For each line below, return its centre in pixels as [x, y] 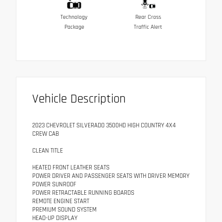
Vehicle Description [79, 99]
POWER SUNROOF [54, 185]
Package [74, 27]
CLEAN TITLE [48, 151]
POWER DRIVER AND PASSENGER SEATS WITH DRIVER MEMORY [111, 176]
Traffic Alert [148, 27]
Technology [74, 17]
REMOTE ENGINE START [61, 201]
